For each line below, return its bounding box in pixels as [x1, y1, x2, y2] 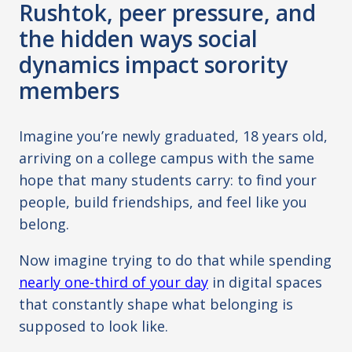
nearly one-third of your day [19, 273, 208, 292]
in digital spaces [208, 273, 322, 292]
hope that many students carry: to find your [19, 170, 317, 190]
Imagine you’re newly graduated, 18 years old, [19, 126, 328, 146]
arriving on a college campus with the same [19, 148, 314, 168]
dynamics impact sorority [19, 49, 288, 80]
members [19, 75, 119, 106]
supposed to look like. [19, 317, 168, 336]
